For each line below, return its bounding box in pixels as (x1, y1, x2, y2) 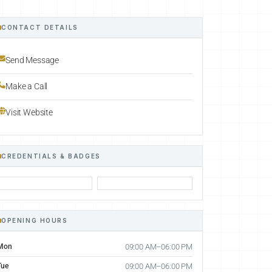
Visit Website (5, 107, 53, 117)
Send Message (5, 55, 59, 66)
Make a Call (5, 81, 48, 92)
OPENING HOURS (1, 216, 68, 224)
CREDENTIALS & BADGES (1, 152, 101, 160)
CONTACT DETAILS (1, 23, 78, 31)
